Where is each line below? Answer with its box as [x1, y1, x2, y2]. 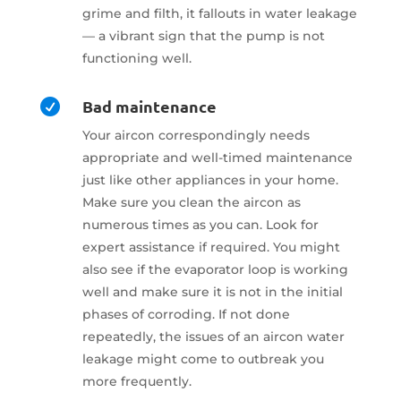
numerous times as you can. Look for [81, 216, 319, 233]
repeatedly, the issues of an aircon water [81, 328, 345, 345]
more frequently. [81, 372, 192, 389]
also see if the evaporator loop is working [81, 260, 348, 277]
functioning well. [81, 49, 192, 66]
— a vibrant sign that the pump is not [81, 27, 325, 44]
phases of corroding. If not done [81, 305, 290, 322]
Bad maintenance [81, 95, 217, 116]
